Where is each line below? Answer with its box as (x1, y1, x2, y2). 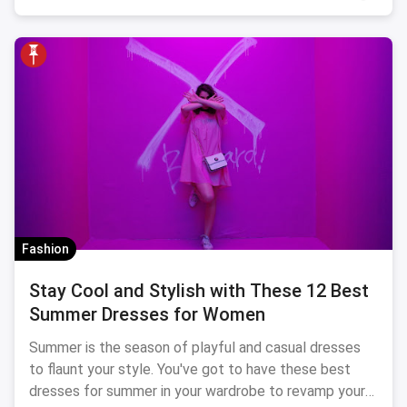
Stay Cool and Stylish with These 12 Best (29, 280, 369, 302)
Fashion (22, 242, 69, 256)
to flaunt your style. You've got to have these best (29, 361, 351, 378)
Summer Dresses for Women (29, 303, 265, 325)
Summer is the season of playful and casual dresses (29, 339, 361, 356)
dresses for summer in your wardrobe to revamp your (29, 382, 365, 400)
